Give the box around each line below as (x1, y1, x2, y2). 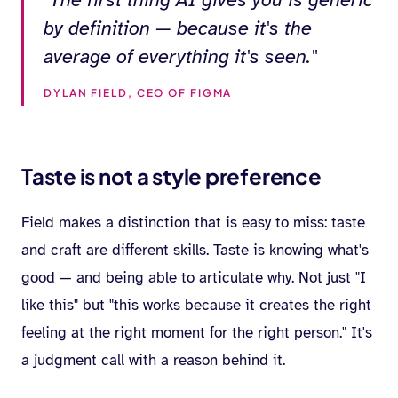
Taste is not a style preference (21, 163, 322, 189)
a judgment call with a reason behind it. (21, 351, 285, 370)
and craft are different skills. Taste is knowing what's (21, 241, 369, 259)
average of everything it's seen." (44, 44, 317, 68)
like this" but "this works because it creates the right (21, 296, 371, 314)
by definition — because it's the (44, 16, 312, 40)
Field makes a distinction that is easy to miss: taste (21, 213, 365, 232)
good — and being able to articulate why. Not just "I (21, 268, 366, 287)
